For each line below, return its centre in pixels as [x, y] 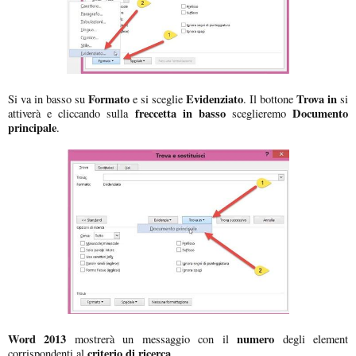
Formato [107, 99]
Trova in [317, 99]
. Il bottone [270, 99]
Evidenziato [215, 99]
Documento [320, 113]
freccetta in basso [180, 113]
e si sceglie [158, 99]
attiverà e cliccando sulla [72, 113]
